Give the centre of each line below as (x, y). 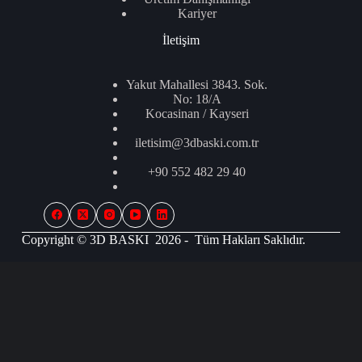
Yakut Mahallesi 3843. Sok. (197, 84)
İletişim (181, 40)
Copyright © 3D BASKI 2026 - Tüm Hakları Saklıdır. (163, 240)
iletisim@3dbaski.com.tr (197, 142)
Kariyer (197, 13)
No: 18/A (197, 99)
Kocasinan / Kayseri (197, 113)
